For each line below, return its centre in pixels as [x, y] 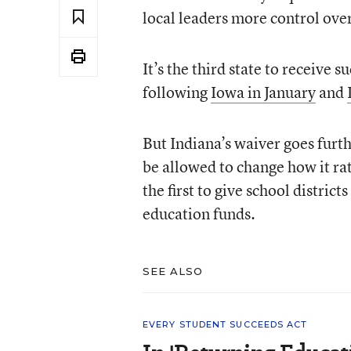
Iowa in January [263, 92]
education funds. [199, 213]
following [176, 92]
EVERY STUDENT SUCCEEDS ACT [225, 324]
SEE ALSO [173, 271]
